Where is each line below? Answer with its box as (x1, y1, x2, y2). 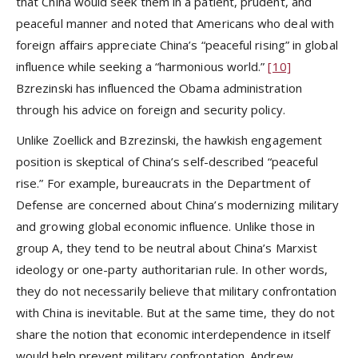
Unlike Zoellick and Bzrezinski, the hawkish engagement (16, 131, 323, 148)
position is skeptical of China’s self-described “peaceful (16, 153, 319, 169)
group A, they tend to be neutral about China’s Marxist (16, 239, 318, 256)
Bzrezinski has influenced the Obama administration (16, 79, 302, 96)
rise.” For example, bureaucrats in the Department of (16, 174, 310, 191)
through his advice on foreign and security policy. (16, 101, 285, 117)
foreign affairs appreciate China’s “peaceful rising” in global (16, 36, 338, 53)
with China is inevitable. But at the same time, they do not (16, 304, 336, 320)
